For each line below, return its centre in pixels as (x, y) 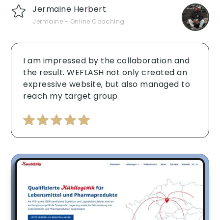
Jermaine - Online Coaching (79, 22)
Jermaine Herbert (69, 9)
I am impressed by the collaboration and (107, 61)
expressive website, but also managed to (107, 84)
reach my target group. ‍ (72, 96)
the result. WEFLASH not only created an (105, 73)
